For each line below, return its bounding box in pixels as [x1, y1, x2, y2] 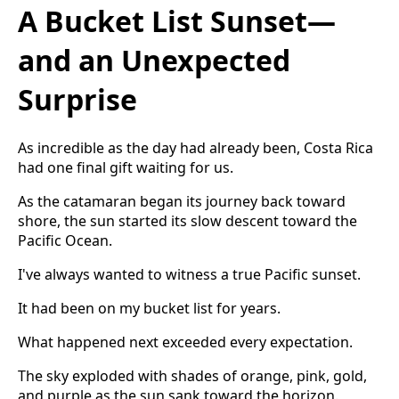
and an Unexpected [18, 40, 290, 79]
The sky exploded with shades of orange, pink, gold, [18, 365, 367, 386]
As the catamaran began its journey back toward [18, 191, 346, 211]
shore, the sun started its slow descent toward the [18, 210, 357, 231]
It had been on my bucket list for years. [18, 297, 281, 318]
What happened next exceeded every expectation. [18, 331, 353, 352]
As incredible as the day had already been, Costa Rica [18, 137, 373, 158]
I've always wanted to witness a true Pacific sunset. [18, 264, 361, 284]
